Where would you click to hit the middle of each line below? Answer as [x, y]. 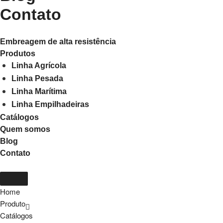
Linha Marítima [39, 91]
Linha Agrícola [39, 65]
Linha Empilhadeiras [50, 104]
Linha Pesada [37, 78]
